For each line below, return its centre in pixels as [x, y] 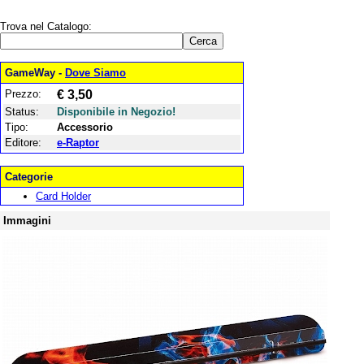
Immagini [27, 221]
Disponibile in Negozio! [116, 112]
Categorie [29, 177]
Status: [22, 112]
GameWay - [35, 73]
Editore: [23, 143]
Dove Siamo [95, 73]
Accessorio [85, 127]
